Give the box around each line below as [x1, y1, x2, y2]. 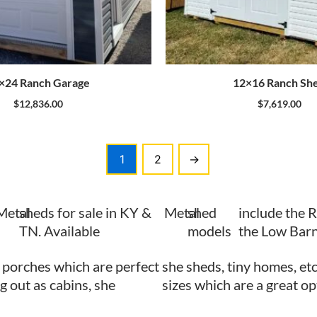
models [188, 221, 232, 239]
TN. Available [18, 221, 100, 239]
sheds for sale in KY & [18, 203, 151, 221]
